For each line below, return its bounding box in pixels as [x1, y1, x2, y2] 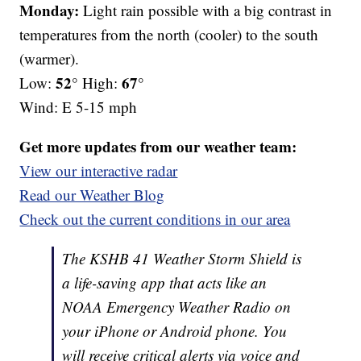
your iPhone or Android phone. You [62, 321, 288, 342]
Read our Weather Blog [19, 185, 165, 205]
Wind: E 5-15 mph [19, 97, 138, 118]
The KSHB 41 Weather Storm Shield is [62, 248, 302, 269]
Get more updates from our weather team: [19, 135, 297, 158]
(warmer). [19, 48, 80, 69]
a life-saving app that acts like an [62, 272, 268, 293]
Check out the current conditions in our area [19, 209, 291, 230]
